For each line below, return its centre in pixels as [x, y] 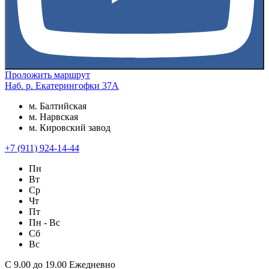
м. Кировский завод [70, 128]
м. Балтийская [58, 106]
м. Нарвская [53, 117]
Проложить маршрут [47, 75]
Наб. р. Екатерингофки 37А [62, 86]
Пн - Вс [44, 223]
